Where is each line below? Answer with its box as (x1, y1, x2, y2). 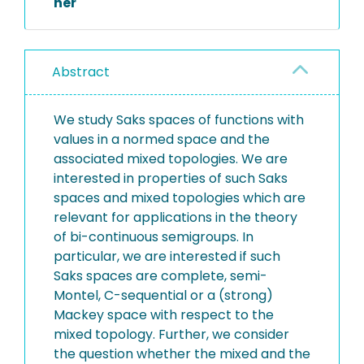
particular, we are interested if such (54, 247, 280, 266)
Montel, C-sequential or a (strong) (54, 286, 273, 305)
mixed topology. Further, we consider (54, 325, 289, 344)
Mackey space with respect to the (54, 305, 274, 324)
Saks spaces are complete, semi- (54, 266, 267, 285)
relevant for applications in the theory (54, 208, 297, 227)
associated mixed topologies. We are (54, 149, 288, 168)
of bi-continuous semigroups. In (54, 227, 253, 246)
